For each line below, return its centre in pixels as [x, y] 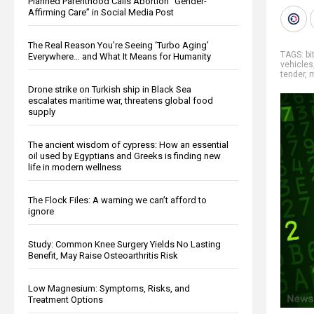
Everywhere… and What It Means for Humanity [120, 56]
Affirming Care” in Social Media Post [101, 12]
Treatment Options [66, 299]
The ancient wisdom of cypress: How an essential [128, 144]
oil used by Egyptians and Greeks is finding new [124, 156]
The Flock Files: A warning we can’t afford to [117, 200]
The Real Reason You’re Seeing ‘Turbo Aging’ [118, 45]
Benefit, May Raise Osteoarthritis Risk [103, 255]
